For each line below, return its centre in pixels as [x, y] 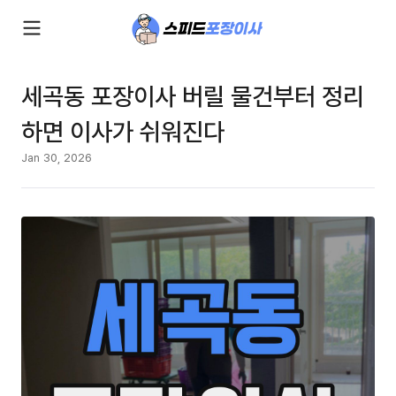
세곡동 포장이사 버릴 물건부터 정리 [193, 95]
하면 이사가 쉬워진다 [123, 131]
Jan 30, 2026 [57, 157]
